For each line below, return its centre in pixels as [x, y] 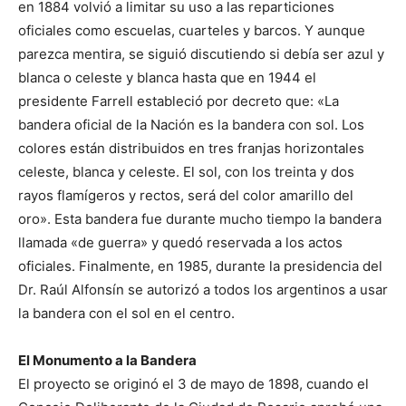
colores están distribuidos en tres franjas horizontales [191, 148]
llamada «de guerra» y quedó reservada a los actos [180, 242]
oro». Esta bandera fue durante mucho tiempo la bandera [200, 218]
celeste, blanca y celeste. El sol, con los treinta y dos [186, 171]
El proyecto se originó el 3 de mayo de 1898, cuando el [193, 383]
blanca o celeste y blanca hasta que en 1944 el [167, 77]
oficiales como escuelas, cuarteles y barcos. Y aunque [192, 30]
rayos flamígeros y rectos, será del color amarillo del [186, 195]
